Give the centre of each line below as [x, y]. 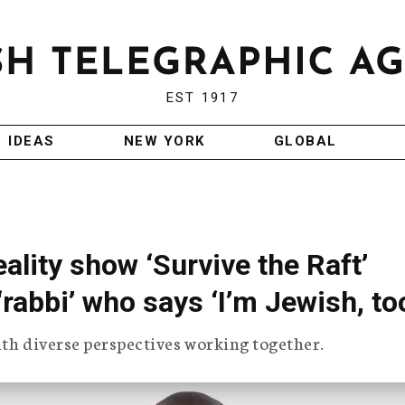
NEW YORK [164, 141]
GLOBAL [305, 141]
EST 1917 [202, 98]
